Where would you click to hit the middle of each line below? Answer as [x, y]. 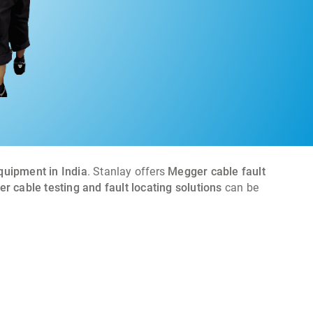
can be [240, 188]
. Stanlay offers [128, 172]
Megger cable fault [217, 172]
